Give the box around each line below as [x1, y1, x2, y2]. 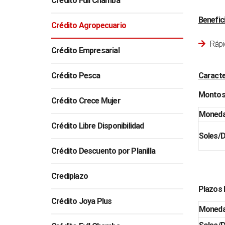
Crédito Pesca [51, 70, 100, 80]
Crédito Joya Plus [51, 196, 112, 206]
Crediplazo [51, 171, 88, 181]
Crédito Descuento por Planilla [51, 146, 155, 156]
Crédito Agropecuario [51, 20, 126, 30]
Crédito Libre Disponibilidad [51, 121, 144, 131]
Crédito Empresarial [51, 45, 120, 55]
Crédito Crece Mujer [51, 95, 121, 105]
